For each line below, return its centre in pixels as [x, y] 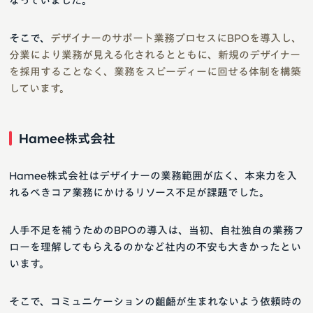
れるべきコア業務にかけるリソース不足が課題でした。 [139, 192]
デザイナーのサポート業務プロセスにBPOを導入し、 [176, 38]
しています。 [39, 88]
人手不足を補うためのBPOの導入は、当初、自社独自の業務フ [156, 230]
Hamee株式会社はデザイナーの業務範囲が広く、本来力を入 [153, 175]
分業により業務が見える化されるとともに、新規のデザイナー [155, 54]
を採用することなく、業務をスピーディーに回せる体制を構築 [155, 71]
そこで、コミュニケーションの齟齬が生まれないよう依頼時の [155, 301]
